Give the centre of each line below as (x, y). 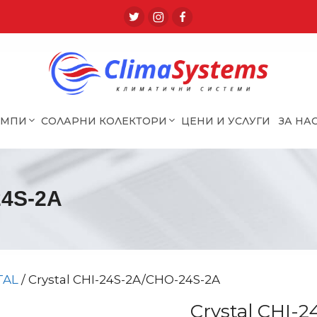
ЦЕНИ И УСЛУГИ (226, 121)
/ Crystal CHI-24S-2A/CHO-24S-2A (119, 280)
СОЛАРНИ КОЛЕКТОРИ (104, 121)
